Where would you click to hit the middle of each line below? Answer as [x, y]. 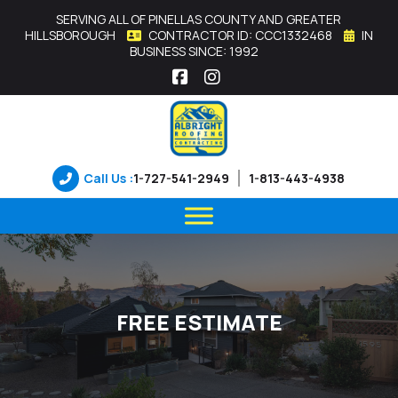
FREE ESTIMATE [199, 322]
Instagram [255, 94]
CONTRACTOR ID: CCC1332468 [239, 35]
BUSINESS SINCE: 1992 [195, 51]
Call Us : [109, 179]
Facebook [222, 94]
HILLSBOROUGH [70, 35]
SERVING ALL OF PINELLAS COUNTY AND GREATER [199, 19]
